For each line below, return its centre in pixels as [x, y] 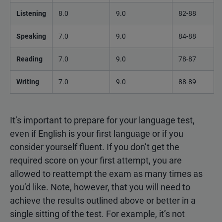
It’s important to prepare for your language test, [102, 120]
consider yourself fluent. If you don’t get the [95, 147]
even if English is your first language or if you [97, 133]
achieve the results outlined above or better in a [103, 200]
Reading [29, 59]
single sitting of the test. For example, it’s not [97, 214]
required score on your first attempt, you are [96, 160]
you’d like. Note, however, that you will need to [100, 187]
